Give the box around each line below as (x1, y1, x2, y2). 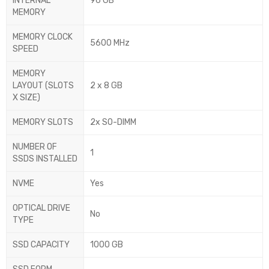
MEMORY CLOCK (13, 32, 73, 43)
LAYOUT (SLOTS (13, 80, 74, 91)
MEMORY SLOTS (13, 117, 73, 128)
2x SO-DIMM (90, 117, 136, 128)
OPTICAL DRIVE (13, 203, 70, 214)
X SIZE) (13, 92, 40, 103)
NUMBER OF (13, 142, 57, 153)
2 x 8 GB (90, 80, 122, 91)
